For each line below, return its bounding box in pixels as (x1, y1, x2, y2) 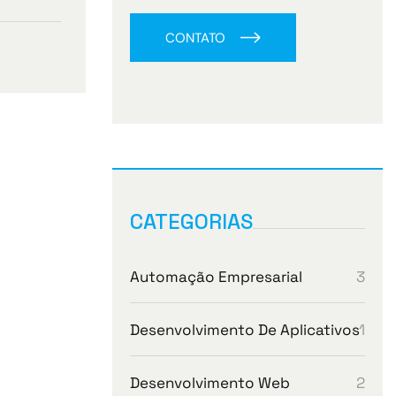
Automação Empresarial (130, 267, 302, 286)
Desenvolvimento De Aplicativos (130, 320, 360, 339)
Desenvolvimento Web (130, 373, 290, 392)
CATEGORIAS (130, 208, 253, 235)
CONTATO (165, 29, 225, 47)
